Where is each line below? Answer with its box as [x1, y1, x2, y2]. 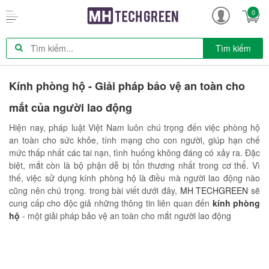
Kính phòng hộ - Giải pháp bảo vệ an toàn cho [9, 77, 245, 94]
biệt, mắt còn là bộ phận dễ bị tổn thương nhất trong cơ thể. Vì [9, 159, 260, 171]
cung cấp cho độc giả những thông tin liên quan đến [9, 196, 213, 209]
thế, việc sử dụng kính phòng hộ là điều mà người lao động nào [9, 171, 260, 184]
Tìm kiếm [215, 41, 251, 54]
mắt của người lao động [9, 99, 132, 115]
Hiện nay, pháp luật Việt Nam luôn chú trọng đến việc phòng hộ [9, 121, 260, 133]
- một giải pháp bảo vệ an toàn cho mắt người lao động [22, 209, 231, 222]
